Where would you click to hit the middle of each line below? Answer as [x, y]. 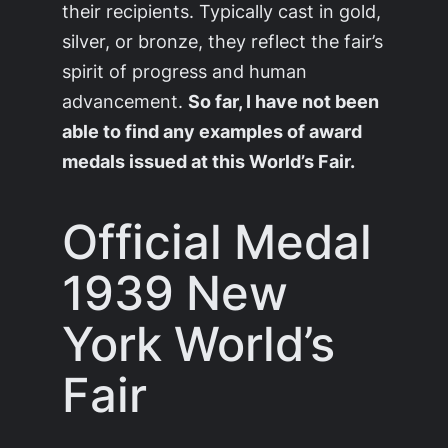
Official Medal [217, 241]
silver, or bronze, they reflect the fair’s [223, 41]
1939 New [175, 292]
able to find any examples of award [212, 131]
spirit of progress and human [185, 71]
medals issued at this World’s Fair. [209, 161]
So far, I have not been [284, 101]
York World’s [199, 343]
